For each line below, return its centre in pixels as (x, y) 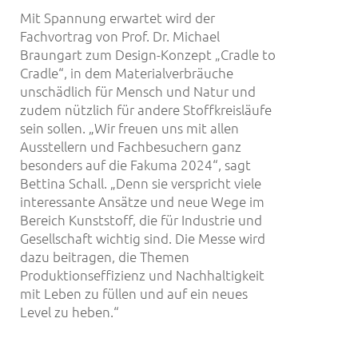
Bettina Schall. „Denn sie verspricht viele (141, 183)
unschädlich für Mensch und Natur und (138, 91)
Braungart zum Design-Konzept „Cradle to (148, 54)
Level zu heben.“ (70, 311)
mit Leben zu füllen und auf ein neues (134, 293)
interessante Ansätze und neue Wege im (142, 201)
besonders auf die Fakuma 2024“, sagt (135, 164)
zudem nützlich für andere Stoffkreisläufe (146, 109)
